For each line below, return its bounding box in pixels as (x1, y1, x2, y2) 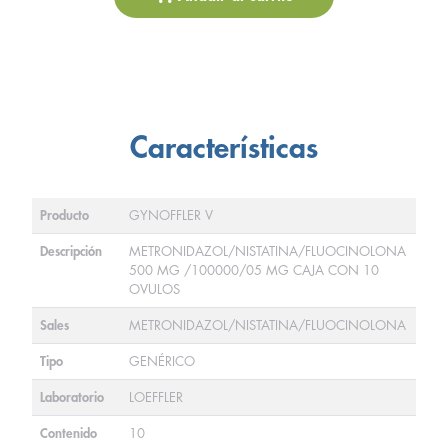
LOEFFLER (129, 391, 183, 404)
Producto (40, 209, 89, 222)
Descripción (40, 245, 102, 258)
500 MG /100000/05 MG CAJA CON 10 (129, 264, 379, 277)
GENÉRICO (129, 355, 195, 368)
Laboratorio (40, 391, 104, 404)
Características (130, 133, 318, 163)
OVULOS (129, 283, 180, 296)
